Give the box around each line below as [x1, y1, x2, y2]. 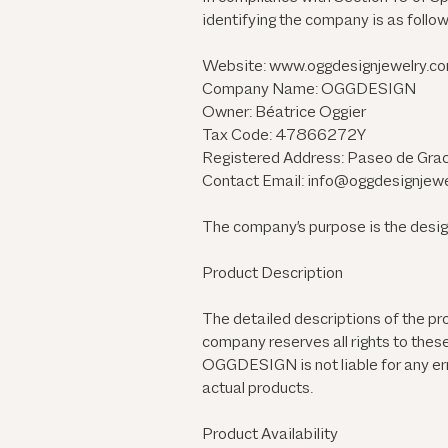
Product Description [202, 265, 343, 284]
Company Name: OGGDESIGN [202, 81, 416, 100]
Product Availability [202, 426, 338, 445]
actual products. [202, 380, 313, 399]
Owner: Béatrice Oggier [202, 104, 366, 123]
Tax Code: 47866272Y [202, 127, 366, 146]
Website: [202, 58, 269, 77]
